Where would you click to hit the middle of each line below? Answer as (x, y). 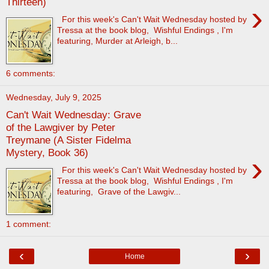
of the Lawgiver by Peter (61, 128)
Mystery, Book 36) (47, 153)
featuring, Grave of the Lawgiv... (119, 191)
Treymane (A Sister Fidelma (68, 140)
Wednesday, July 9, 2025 (54, 98)
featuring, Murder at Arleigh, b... (118, 41)
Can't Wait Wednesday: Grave (74, 115)
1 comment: (29, 224)
